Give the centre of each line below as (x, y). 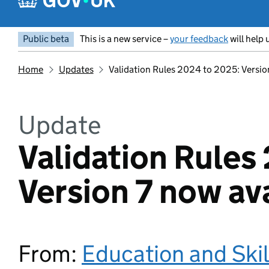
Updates (76, 69)
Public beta (46, 39)
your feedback (199, 39)
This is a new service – (125, 39)
